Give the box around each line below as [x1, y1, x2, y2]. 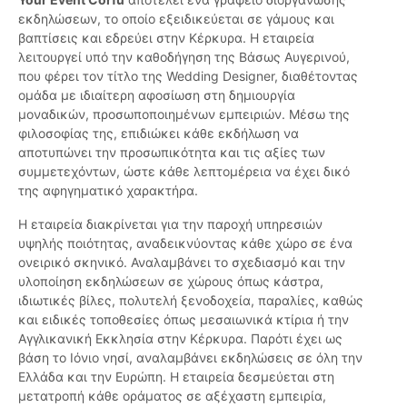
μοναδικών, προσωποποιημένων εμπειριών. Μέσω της [18, 106, 350, 123]
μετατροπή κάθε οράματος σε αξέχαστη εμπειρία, [18, 388, 326, 404]
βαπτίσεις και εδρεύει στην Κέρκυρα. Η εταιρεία [18, 30, 314, 46]
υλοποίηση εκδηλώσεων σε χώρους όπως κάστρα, [18, 273, 323, 290]
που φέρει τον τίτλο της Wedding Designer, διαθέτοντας [18, 68, 358, 84]
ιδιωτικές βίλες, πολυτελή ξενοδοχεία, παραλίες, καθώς [18, 293, 363, 309]
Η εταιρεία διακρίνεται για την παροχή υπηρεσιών [18, 216, 323, 233]
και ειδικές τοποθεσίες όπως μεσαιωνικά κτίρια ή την [18, 312, 349, 328]
